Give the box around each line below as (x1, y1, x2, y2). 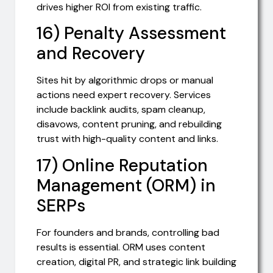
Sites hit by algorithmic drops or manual (37, 74, 213, 87)
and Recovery (37, 42, 145, 65)
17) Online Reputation (37, 154, 208, 177)
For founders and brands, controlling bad (37, 225, 219, 239)
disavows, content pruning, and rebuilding (37, 118, 222, 131)
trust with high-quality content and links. (37, 132, 218, 146)
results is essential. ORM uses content (37, 240, 205, 253)
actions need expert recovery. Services (37, 88, 211, 102)
